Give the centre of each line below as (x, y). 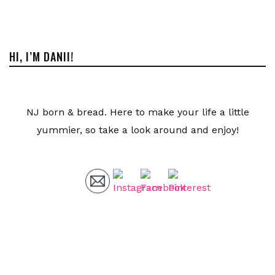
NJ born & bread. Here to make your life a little (137, 112)
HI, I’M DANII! (41, 57)
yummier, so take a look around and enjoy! (137, 130)
